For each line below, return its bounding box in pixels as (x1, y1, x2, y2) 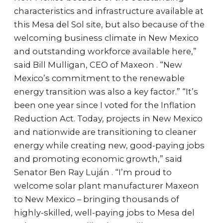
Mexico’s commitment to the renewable (14, 73, 185, 83)
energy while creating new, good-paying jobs (14, 140, 205, 150)
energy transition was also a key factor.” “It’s (14, 87, 198, 97)
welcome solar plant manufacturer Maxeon (14, 181, 199, 191)
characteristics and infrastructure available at (14, 6, 204, 16)
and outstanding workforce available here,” (14, 46, 197, 56)
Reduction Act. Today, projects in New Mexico (14, 113, 203, 123)
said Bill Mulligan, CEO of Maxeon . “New (14, 60, 182, 70)
